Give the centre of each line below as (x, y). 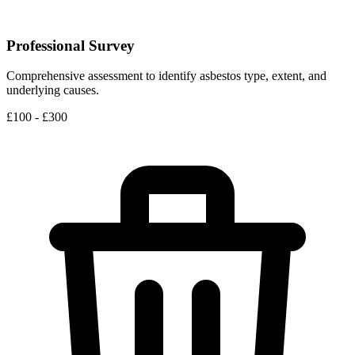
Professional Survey (71, 45)
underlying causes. (53, 90)
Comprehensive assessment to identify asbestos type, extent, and (166, 76)
